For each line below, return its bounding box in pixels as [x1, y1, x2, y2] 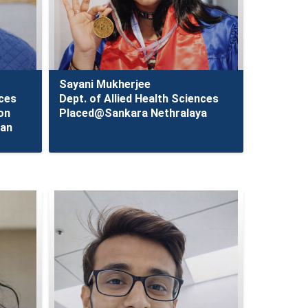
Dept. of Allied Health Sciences [58, 92, 219, 105]
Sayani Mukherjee [58, 78, 151, 91]
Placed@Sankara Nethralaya [58, 107, 207, 120]
